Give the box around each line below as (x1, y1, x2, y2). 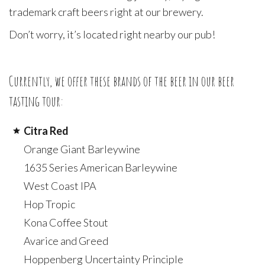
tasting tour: (9, 92, 63, 110)
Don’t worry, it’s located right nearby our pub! (9, 27, 215, 41)
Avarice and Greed (24, 234, 108, 247)
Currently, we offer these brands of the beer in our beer (9, 72, 234, 90)
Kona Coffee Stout (24, 215, 108, 229)
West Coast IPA (24, 179, 96, 192)
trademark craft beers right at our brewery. (9, 5, 203, 18)
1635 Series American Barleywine (24, 160, 177, 174)
